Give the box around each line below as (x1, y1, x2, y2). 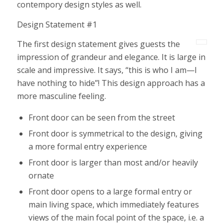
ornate (28, 169, 54, 181)
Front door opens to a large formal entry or (28, 185, 192, 197)
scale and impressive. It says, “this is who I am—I (16, 64, 197, 76)
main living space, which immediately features (28, 198, 199, 210)
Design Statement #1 (16, 18, 97, 30)
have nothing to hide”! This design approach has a (16, 77, 205, 89)
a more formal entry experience (28, 140, 147, 152)
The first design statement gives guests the (16, 38, 180, 50)
